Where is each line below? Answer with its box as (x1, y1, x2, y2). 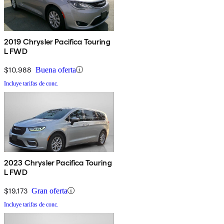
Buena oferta (35, 65, 76, 74)
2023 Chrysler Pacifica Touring (4, 157, 112, 167)
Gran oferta (31, 186, 67, 195)
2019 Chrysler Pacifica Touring (4, 36, 110, 46)
